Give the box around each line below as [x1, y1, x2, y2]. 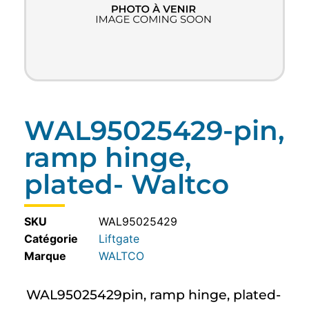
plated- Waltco [24, 167, 229, 201]
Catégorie [24, 232, 78, 246]
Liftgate [99, 232, 139, 246]
